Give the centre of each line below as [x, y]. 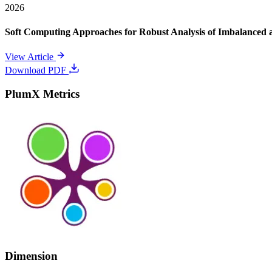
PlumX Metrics [42, 93]
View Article [30, 56]
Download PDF [37, 70]
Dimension [31, 256]
